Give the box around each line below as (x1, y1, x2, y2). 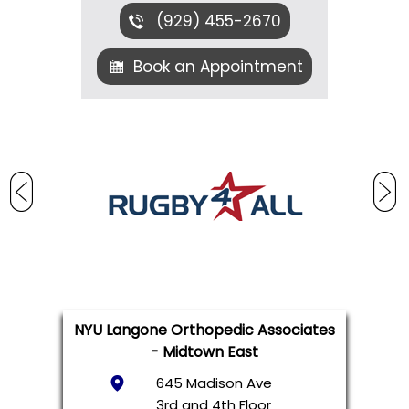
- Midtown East (151, 341, 258, 362)
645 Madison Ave (155, 372, 272, 393)
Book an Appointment (133, 55, 303, 78)
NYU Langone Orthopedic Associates (74, 319, 335, 341)
